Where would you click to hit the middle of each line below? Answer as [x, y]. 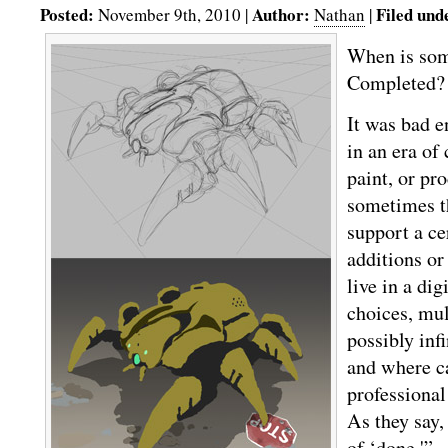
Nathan [339, 14]
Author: [281, 14]
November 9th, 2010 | [173, 14]
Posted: [67, 14]
